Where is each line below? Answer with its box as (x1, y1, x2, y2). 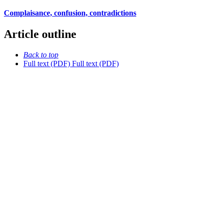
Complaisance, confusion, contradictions (4, 8, 136, 17)
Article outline (4, 28, 76, 41)
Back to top (23, 50, 58, 59)
